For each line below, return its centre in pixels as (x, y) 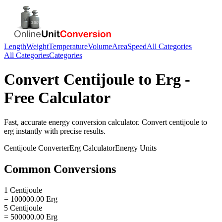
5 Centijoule (23, 208)
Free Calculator (57, 98)
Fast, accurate (26, 122)
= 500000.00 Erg (31, 217)
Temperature (68, 46)
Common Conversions (60, 169)
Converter (53, 148)
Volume (100, 46)
